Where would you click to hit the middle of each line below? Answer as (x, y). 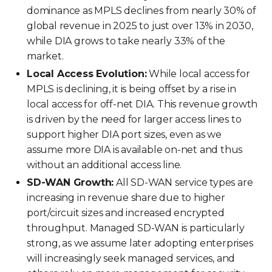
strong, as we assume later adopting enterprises (140, 243)
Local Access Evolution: (87, 73)
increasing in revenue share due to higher (126, 197)
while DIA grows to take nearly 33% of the (126, 41)
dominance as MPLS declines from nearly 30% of (141, 10)
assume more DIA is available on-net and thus (135, 149)
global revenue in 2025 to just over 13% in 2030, (140, 25)
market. (45, 56)
